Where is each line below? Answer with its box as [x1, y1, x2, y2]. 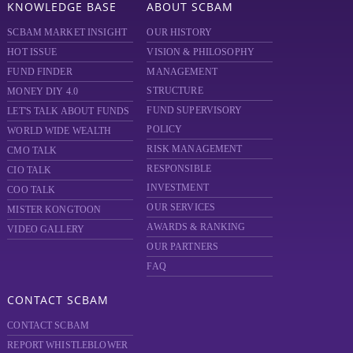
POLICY [147, 123, 183, 135]
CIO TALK [7, 164, 52, 176]
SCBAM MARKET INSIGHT [7, 26, 127, 38]
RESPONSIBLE [147, 162, 211, 174]
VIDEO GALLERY [7, 223, 85, 235]
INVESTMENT [147, 181, 209, 193]
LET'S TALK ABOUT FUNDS [7, 105, 130, 117]
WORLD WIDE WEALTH [7, 124, 112, 136]
